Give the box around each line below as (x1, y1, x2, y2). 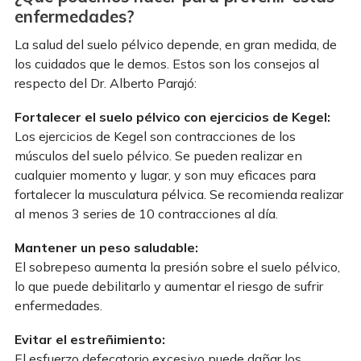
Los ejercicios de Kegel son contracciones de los (15, 127, 296, 144)
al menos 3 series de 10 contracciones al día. (15, 205, 278, 222)
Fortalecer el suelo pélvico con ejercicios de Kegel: (15, 108, 330, 125)
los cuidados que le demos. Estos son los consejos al (15, 55, 319, 72)
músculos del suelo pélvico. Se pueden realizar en (15, 147, 302, 164)
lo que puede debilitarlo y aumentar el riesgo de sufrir (15, 277, 323, 294)
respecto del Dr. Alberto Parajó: (15, 74, 197, 91)
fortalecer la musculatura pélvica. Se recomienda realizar (15, 185, 343, 202)
